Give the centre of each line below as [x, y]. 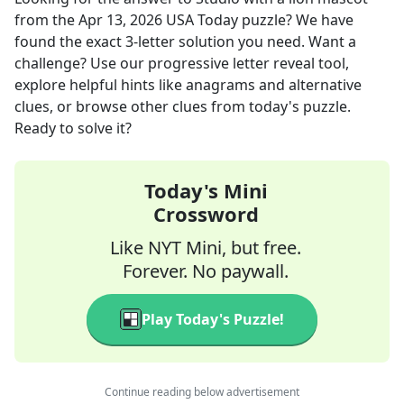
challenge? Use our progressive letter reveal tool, [182, 63]
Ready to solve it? [73, 128]
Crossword [206, 214]
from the [46, 20]
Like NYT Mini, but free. [206, 248]
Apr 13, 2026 [120, 20]
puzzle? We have [296, 20]
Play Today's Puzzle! [213, 319]
